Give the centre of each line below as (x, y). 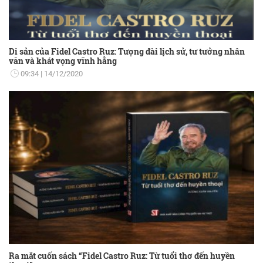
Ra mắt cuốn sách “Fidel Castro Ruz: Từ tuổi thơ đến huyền (122, 255)
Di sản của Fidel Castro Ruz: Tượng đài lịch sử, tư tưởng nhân (127, 51)
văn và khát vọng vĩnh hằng (63, 60)
